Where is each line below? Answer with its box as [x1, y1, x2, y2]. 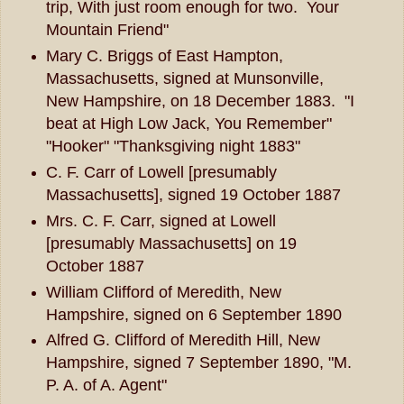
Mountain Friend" [45, 20, 169, 39]
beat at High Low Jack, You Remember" [45, 114, 332, 133]
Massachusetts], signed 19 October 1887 [45, 185, 341, 204]
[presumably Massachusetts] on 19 [45, 234, 297, 252]
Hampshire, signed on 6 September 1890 [45, 305, 342, 324]
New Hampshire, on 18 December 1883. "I [45, 91, 354, 110]
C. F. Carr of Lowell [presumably [45, 162, 277, 181]
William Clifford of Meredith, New [45, 282, 281, 301]
